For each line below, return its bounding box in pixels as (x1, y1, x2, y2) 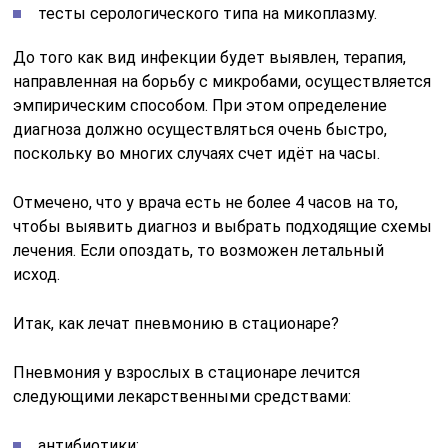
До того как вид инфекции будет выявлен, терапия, (13, 47, 407, 67)
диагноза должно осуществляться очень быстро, (13, 119, 388, 139)
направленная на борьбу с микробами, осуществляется (13, 71, 432, 91)
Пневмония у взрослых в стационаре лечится (13, 362, 361, 382)
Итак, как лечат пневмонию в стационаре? (13, 313, 340, 333)
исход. (13, 264, 61, 284)
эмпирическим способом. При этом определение (13, 95, 388, 115)
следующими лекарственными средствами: (13, 386, 352, 406)
